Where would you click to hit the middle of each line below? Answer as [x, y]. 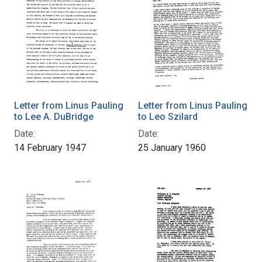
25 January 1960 [172, 147]
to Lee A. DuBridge [54, 116]
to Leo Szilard [168, 116]
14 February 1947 [50, 147]
